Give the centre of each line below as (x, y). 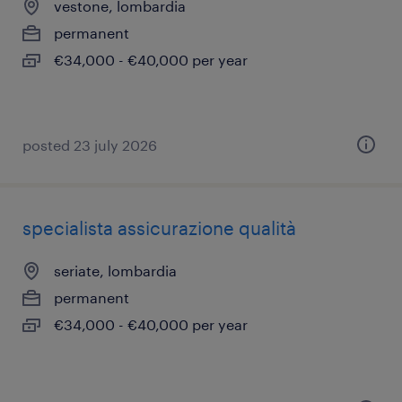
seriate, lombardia (115, 271)
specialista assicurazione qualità (159, 228)
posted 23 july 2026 (90, 145)
